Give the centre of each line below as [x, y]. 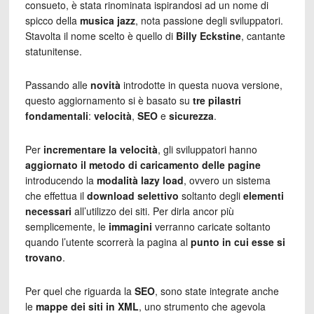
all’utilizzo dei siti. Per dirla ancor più [152, 211]
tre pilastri [217, 100]
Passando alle [57, 84]
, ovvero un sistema [227, 180]
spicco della [52, 20]
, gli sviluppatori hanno [207, 149]
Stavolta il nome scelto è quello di [100, 35]
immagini [130, 226]
